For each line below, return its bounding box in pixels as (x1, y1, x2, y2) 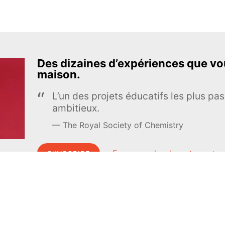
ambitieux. (52, 101, 99, 114)
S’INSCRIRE (47, 149, 90, 158)
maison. (37, 68, 80, 81)
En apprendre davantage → (112, 148, 216, 158)
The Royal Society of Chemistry (62, 120, 183, 131)
